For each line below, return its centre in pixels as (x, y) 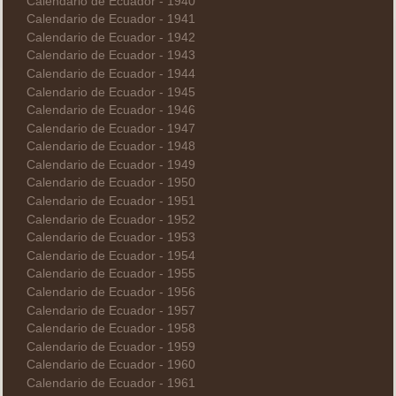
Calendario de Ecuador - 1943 (110, 56)
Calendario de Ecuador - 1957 (110, 310)
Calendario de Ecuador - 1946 (110, 110)
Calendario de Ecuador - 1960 (110, 365)
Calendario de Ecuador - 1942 (110, 37)
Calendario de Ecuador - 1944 (110, 73)
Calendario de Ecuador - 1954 (110, 255)
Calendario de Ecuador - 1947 (110, 128)
